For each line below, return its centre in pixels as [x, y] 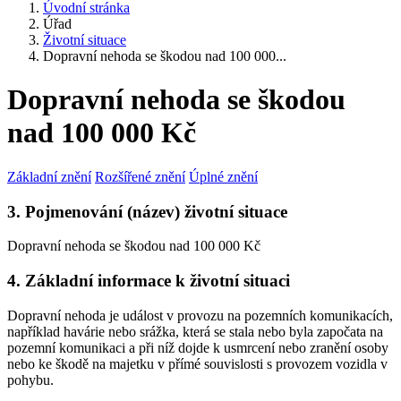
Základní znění [49, 176]
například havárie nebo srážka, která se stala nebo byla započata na [195, 331]
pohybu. [30, 380]
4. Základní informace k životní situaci [149, 281]
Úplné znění [223, 176]
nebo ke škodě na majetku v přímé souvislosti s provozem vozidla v [197, 363]
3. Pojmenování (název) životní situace [147, 211]
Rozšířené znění [140, 176]
